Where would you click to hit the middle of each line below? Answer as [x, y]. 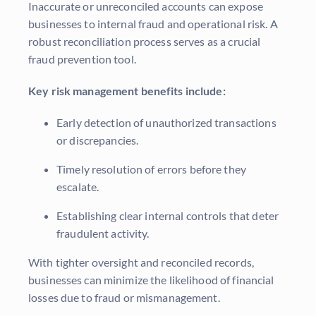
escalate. [78, 187]
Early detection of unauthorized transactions [166, 123]
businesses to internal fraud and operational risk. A [153, 24]
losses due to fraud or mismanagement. [124, 298]
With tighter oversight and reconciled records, [141, 262]
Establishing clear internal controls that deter [168, 216]
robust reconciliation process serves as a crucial [145, 42]
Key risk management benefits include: [127, 91]
